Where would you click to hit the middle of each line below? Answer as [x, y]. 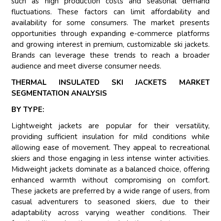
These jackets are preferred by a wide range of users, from [110, 191]
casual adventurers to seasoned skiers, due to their [110, 202]
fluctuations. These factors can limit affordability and [110, 12]
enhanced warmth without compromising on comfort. [110, 180]
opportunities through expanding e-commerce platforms [110, 34]
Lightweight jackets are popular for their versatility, [110, 126]
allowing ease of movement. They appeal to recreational [110, 148]
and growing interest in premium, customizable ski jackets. [110, 45]
